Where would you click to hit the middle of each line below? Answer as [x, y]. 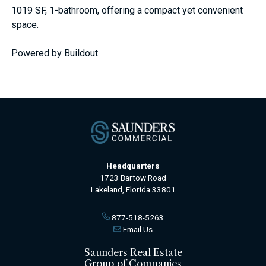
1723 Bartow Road [133, 177]
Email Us [138, 229]
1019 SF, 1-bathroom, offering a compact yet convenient [127, 11]
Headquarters [133, 165]
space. [25, 25]
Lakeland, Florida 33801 [133, 189]
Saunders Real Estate [133, 253]
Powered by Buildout [55, 53]
